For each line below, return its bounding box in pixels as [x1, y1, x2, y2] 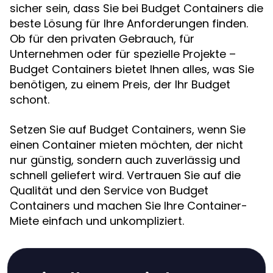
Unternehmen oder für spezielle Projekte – [10, 46, 236, 62]
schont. [10, 92, 49, 107]
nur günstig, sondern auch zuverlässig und [10, 152, 240, 168]
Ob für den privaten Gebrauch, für [10, 31, 194, 46]
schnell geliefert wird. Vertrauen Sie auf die [10, 168, 241, 183]
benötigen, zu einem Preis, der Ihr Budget [10, 77, 230, 92]
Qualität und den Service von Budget [10, 183, 208, 198]
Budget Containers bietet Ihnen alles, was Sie [10, 62, 254, 77]
